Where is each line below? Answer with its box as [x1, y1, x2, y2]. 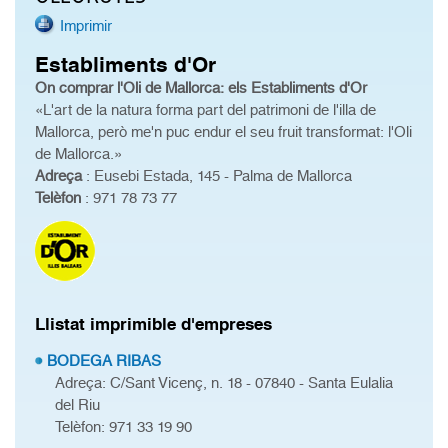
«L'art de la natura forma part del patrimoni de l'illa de [35, 101, 376, 119]
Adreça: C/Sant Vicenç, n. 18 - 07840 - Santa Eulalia [55, 374, 393, 392]
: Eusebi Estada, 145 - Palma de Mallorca [82, 167, 352, 185]
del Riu [55, 396, 100, 414]
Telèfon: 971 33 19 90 [55, 418, 192, 436]
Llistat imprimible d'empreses [35, 313, 272, 334]
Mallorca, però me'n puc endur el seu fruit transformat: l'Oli [35, 123, 412, 141]
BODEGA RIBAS [47, 352, 161, 370]
